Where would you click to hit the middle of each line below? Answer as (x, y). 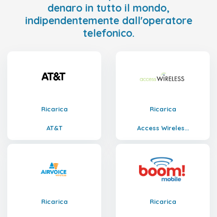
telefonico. (108, 33)
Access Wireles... (163, 128)
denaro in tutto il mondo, (108, 8)
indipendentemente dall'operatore (108, 20)
